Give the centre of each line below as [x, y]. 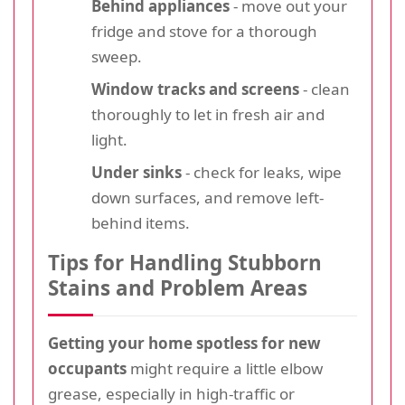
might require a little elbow [225, 368]
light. [109, 139]
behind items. [141, 222]
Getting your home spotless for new [184, 343]
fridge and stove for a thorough [204, 31]
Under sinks [137, 172]
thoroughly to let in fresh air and [208, 114]
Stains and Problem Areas [178, 287]
